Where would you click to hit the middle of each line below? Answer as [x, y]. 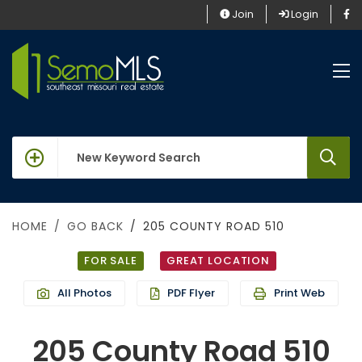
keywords [38, 147]
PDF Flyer [191, 293]
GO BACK [95, 227]
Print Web [299, 293]
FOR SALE [110, 261]
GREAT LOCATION [218, 261]
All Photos [84, 293]
